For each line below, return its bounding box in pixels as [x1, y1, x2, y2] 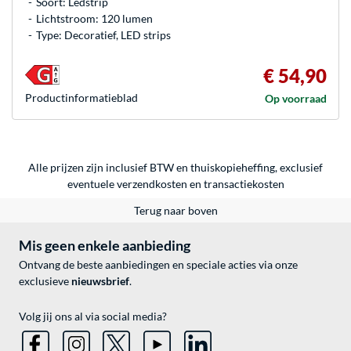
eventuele [67, 176, 117, 190]
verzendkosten [116, 176, 187, 190]
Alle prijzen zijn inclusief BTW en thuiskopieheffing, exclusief [28, 160, 323, 174]
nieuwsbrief [71, 273, 129, 288]
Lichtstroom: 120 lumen [36, 11, 153, 25]
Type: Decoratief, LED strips [36, 27, 171, 42]
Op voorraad [265, 91, 327, 105]
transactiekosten [203, 176, 284, 190]
